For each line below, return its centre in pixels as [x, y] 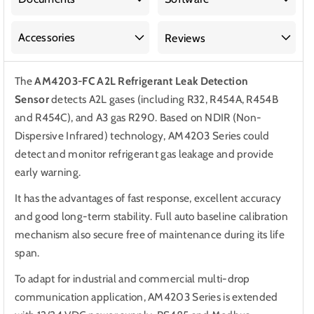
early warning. [48, 172]
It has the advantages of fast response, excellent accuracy [148, 198]
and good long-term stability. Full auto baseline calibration [151, 216]
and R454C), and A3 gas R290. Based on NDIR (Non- [138, 117]
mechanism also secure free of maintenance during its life [150, 234]
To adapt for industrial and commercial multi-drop [132, 278]
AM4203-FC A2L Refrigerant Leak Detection [142, 81]
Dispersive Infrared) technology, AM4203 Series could [142, 135]
